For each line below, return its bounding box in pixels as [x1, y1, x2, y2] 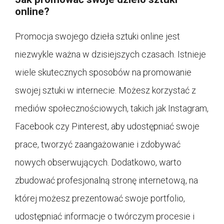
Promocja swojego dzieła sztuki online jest [15, 30, 180, 41]
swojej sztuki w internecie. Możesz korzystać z [15, 84, 196, 95]
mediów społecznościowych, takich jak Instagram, [15, 102, 208, 113]
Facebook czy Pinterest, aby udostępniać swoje [15, 120, 199, 131]
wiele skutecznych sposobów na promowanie [15, 66, 191, 77]
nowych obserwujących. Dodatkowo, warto [15, 156, 181, 167]
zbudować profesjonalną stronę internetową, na [15, 174, 198, 185]
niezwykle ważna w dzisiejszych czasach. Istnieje [15, 48, 206, 59]
